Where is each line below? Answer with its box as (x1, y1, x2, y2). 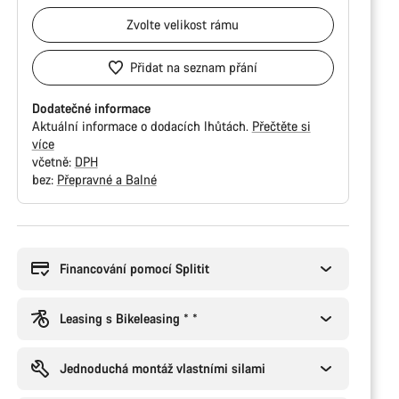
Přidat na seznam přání (129, 59, 257, 76)
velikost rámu (164, 16, 240, 33)
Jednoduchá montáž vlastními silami (59, 360, 265, 377)
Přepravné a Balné (56, 171, 157, 188)
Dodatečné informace (31, 100, 151, 117)
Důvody (15, 224, 57, 241)
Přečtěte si (251, 118, 311, 134)
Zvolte (126, 16, 165, 33)
